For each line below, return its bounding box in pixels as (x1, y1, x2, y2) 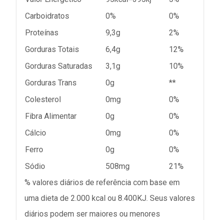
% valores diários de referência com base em (25, 177, 180, 187)
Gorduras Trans (25, 78, 77, 87)
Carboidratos (25, 11, 69, 21)
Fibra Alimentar (25, 111, 77, 121)
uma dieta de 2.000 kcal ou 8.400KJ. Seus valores (25, 193, 195, 203)
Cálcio (25, 128, 46, 137)
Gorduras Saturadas (25, 61, 92, 71)
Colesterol (25, 94, 61, 104)
